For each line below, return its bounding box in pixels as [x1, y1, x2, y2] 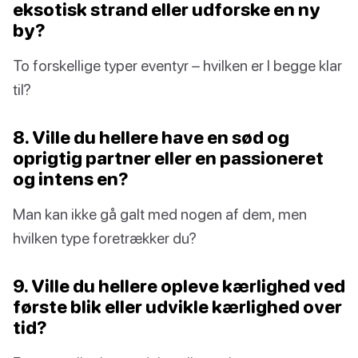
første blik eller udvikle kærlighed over [13, 296, 342, 318]
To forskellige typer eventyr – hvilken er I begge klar [13, 56, 342, 75]
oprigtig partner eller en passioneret [13, 147, 324, 169]
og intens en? [13, 168, 129, 190]
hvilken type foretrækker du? [13, 229, 197, 248]
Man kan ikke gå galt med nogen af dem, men [13, 205, 307, 224]
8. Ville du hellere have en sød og [13, 126, 289, 149]
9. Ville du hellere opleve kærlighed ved [13, 275, 345, 297]
